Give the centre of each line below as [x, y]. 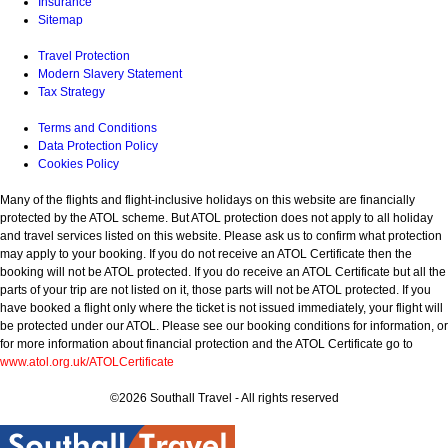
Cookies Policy [78, 163]
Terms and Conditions [97, 127]
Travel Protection [84, 55]
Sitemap [60, 19]
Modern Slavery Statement [110, 73]
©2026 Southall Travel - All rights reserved [224, 397]
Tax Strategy [71, 91]
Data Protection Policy [98, 145]
